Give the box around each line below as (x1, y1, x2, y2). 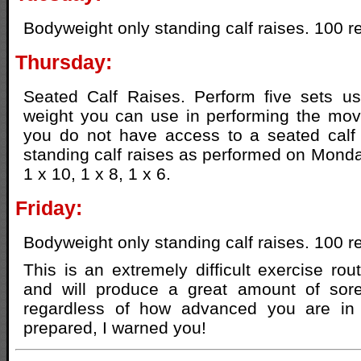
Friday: (15, 197, 82, 220)
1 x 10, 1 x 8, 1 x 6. (23, 164, 171, 184)
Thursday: (15, 51, 112, 74)
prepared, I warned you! (23, 318, 206, 338)
